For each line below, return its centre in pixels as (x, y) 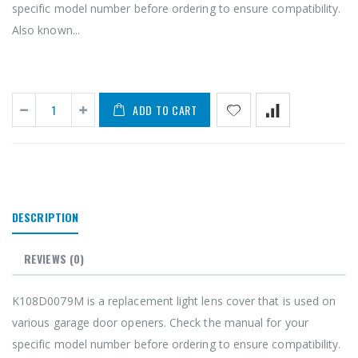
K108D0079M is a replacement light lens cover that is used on (174, 300)
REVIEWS (45, 258)
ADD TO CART (165, 109)
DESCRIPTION (46, 217)
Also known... (46, 30)
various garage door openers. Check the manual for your (160, 322)
